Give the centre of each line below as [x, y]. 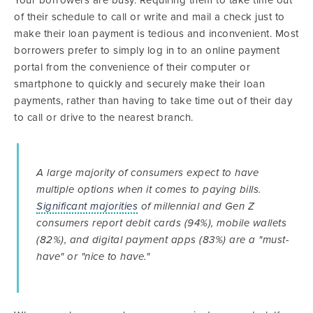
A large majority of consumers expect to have [147, 172]
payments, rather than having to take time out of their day [153, 100]
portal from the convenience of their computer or [132, 67]
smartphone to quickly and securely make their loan [139, 83]
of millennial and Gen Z [196, 206]
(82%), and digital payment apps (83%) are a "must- [163, 239]
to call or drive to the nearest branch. [104, 117]
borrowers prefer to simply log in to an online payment [147, 50]
